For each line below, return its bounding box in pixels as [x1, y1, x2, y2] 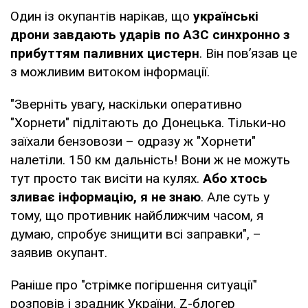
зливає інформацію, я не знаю [10, 188, 201, 205]
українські [193, 8, 258, 24]
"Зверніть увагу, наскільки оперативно [10, 96, 242, 112]
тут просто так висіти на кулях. [10, 170, 203, 186]
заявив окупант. [10, 244, 107, 261]
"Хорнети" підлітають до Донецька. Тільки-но [10, 114, 286, 131]
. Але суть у [201, 188, 269, 205]
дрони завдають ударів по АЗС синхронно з [10, 26, 289, 43]
